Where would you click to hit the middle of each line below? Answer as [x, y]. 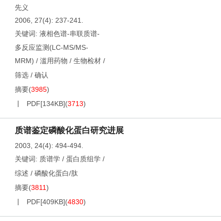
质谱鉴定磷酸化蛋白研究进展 [69, 130]
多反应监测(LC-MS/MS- [52, 47]
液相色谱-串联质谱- [70, 34]
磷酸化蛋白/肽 [56, 173]
